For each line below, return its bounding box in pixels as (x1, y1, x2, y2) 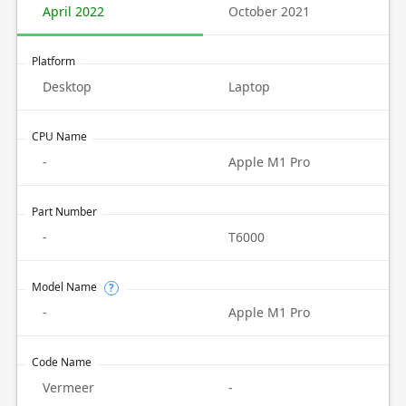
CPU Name (31, 129, 87, 144)
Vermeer (42, 379, 94, 396)
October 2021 (228, 3, 310, 20)
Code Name (31, 354, 92, 370)
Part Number (31, 204, 97, 219)
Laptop (228, 78, 270, 95)
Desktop (42, 78, 92, 95)
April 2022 (42, 3, 104, 20)
